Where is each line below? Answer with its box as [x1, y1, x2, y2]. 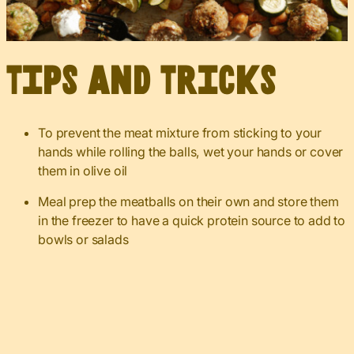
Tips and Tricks [6, 64, 277, 99]
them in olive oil [38, 162, 128, 179]
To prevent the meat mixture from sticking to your [38, 124, 322, 141]
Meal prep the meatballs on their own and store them [38, 193, 339, 209]
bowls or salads [38, 231, 129, 247]
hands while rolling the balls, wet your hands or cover [38, 143, 344, 160]
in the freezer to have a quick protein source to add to [38, 212, 346, 228]
